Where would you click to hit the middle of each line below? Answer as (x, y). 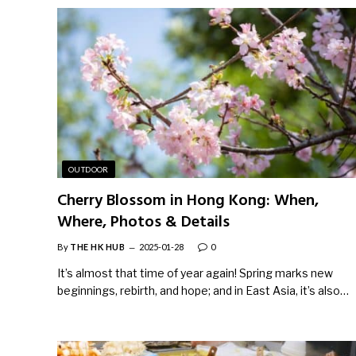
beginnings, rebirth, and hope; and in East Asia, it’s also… (203, 290)
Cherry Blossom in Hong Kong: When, (188, 201)
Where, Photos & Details (143, 222)
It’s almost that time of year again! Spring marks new (195, 273)
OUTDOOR (89, 169)
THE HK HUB (98, 246)
